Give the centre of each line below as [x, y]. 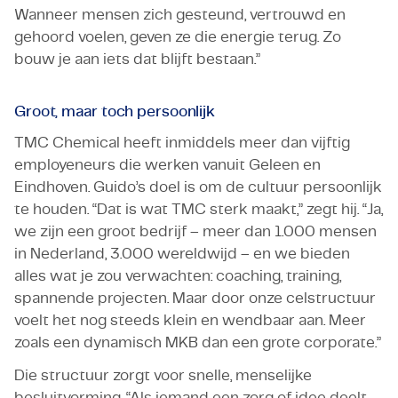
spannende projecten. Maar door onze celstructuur [195, 298]
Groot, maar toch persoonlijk [115, 111]
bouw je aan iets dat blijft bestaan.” [137, 59]
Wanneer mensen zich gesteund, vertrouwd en [180, 14]
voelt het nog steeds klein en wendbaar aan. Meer [190, 320]
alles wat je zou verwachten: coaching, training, [178, 275]
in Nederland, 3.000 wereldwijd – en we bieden [182, 253]
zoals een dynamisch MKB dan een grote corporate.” [198, 342]
